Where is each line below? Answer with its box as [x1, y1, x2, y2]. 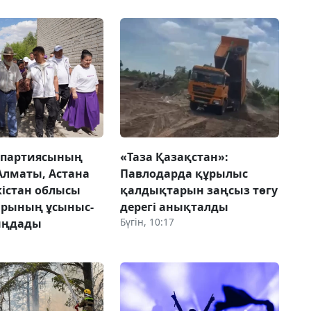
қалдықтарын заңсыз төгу [119, 182, 278, 198]
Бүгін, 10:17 [119, 215, 174, 228]
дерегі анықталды [119, 199, 228, 215]
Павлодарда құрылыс [119, 165, 248, 181]
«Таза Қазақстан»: [119, 149, 228, 165]
